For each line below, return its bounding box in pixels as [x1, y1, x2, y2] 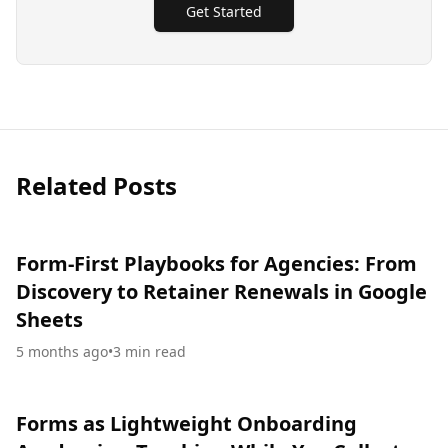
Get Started [186, 2, 262, 22]
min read [125, 342, 186, 362]
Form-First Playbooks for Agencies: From [16, 250, 417, 278]
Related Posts [16, 169, 177, 203]
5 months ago [16, 342, 108, 362]
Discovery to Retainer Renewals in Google [16, 278, 427, 306]
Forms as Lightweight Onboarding [16, 410, 357, 438]
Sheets [16, 306, 83, 334]
